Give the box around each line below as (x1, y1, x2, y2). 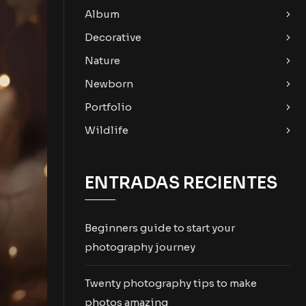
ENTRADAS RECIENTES (84, 173, 277, 193)
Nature (84, 54, 120, 67)
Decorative (84, 31, 141, 44)
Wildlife (84, 124, 128, 137)
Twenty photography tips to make (84, 277, 257, 290)
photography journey (84, 240, 195, 253)
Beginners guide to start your (84, 221, 235, 234)
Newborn (84, 77, 133, 90)
